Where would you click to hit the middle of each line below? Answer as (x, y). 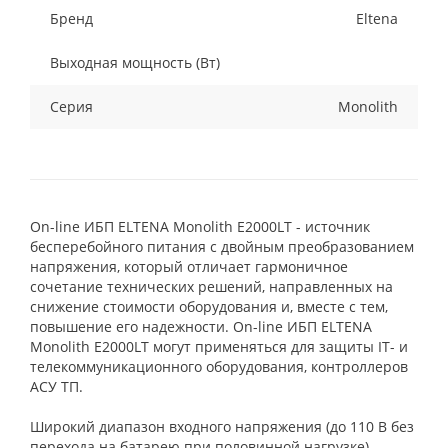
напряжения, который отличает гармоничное (189, 266)
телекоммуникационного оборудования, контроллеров (219, 366)
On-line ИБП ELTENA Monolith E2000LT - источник (200, 226)
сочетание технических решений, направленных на (211, 286)
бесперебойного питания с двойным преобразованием (222, 246)
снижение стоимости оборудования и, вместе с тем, (209, 306)
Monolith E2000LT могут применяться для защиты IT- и (219, 346)
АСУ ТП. (56, 386)
